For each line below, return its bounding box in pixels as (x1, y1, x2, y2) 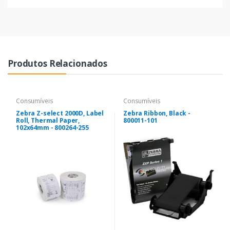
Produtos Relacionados (8, 57, 107, 69)
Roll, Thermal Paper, (16, 116, 80, 125)
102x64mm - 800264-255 (16, 123, 89, 132)
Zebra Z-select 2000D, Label (16, 108, 104, 118)
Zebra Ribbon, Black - (123, 108, 190, 118)
